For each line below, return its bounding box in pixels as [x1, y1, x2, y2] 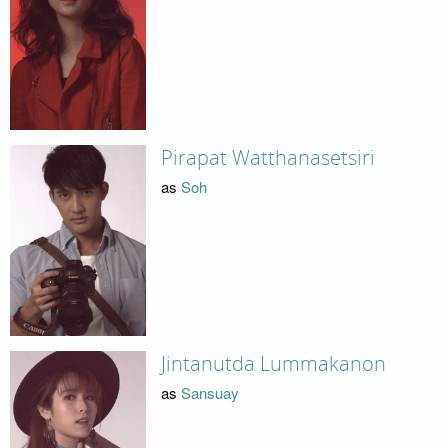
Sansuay [180, 382, 239, 404]
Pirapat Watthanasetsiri [160, 145, 375, 170]
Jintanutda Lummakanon [160, 351, 386, 376]
